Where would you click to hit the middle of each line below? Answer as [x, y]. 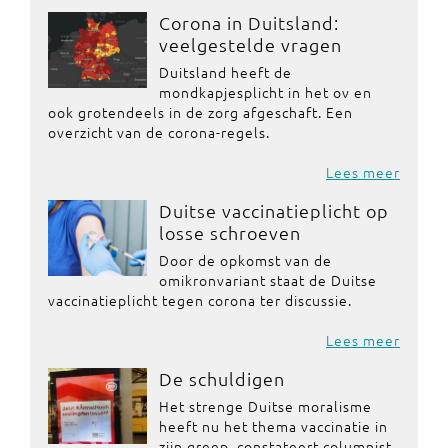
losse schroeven [229, 232]
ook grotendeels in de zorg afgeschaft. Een [200, 112]
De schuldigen [221, 378]
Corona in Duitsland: [248, 22]
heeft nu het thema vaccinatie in [273, 426]
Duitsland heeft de [225, 72]
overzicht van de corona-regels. [159, 132]
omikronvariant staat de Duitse [267, 280]
